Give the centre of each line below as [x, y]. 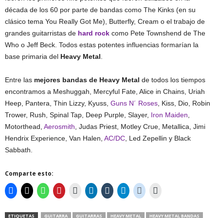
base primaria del [33, 56]
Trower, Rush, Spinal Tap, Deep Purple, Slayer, [78, 115]
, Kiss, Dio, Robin [184, 103]
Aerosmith [59, 127]
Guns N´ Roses [134, 103]
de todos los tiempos [173, 80]
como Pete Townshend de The [157, 33]
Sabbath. [19, 150]
